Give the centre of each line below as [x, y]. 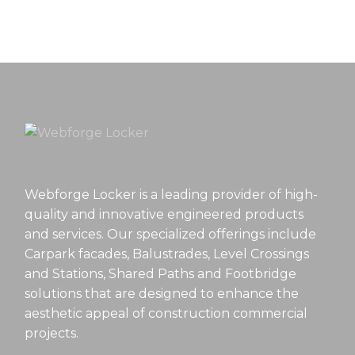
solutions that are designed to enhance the [162, 293]
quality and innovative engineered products [164, 214]
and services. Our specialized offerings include [171, 234]
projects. [52, 333]
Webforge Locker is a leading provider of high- [172, 194]
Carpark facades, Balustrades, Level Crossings [167, 254]
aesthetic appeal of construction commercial [166, 313]
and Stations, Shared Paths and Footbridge [161, 273]
